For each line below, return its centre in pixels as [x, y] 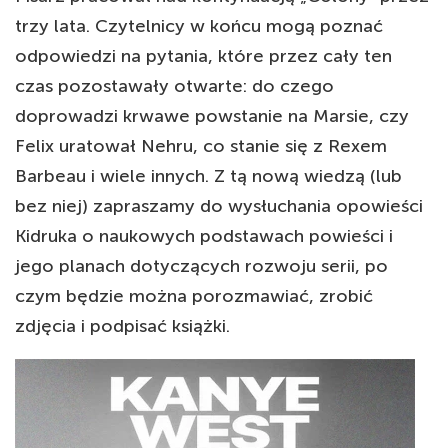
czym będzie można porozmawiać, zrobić [194, 296]
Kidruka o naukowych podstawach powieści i [204, 236]
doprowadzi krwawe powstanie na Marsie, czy [212, 116]
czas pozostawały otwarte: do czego [174, 86]
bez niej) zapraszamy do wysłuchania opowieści [219, 206]
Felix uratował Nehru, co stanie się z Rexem [201, 146]
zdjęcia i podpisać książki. [122, 326]
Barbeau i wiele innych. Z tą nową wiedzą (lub [208, 176]
